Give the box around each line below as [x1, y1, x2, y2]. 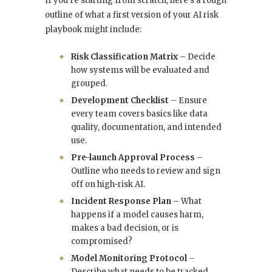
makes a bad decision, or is [71, 223, 178, 234]
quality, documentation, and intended [71, 122, 222, 133]
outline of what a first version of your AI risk [45, 10, 219, 21]
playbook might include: [45, 24, 141, 35]
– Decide [178, 52, 216, 63]
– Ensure [169, 95, 207, 106]
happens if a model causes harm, [71, 209, 203, 220]
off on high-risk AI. [71, 179, 145, 190]
